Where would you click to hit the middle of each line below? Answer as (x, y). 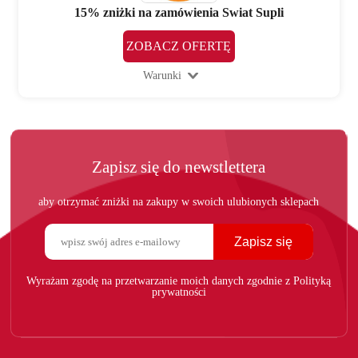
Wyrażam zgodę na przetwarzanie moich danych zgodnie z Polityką (179, 281)
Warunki (162, 76)
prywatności (179, 292)
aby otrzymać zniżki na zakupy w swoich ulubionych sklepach (179, 202)
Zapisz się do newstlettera (179, 167)
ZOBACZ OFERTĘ (179, 46)
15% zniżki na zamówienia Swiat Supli (179, 13)
